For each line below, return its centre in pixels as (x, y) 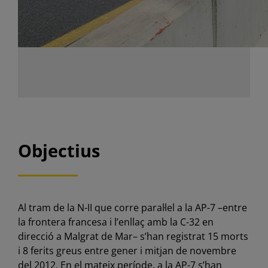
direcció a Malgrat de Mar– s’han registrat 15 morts (133, 237)
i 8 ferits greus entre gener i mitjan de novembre (127, 251)
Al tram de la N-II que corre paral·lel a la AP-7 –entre (132, 208)
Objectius (59, 151)
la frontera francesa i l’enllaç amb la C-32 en (115, 222)
